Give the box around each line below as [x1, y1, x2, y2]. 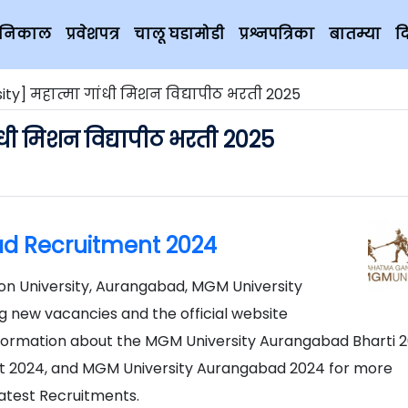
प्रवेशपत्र [66, 24, 119, 45]
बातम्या [329, 24, 381, 45]
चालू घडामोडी [134, 24, 224, 45]
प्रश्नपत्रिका [239, 24, 314, 45]
